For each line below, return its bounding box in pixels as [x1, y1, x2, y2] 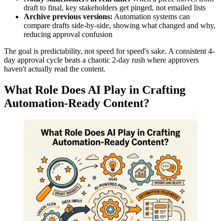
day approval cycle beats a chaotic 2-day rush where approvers [4, 55, 199, 64]
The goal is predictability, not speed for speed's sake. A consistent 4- [4, 46, 215, 55]
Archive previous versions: [24, 12, 112, 21]
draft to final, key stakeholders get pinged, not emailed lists [24, 3, 206, 12]
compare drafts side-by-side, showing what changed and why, [24, 21, 216, 30]
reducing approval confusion [24, 30, 112, 38]
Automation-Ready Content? [4, 96, 149, 110]
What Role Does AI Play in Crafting [4, 83, 185, 96]
